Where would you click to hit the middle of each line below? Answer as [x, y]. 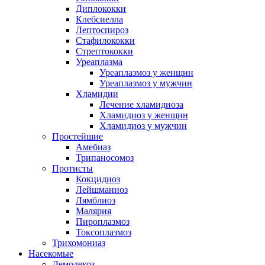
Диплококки [101, 9]
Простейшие [77, 137]
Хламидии [97, 94]
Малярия [93, 211]
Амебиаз [93, 147]
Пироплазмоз [103, 222]
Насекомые [51, 254]
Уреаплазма [99, 62]
